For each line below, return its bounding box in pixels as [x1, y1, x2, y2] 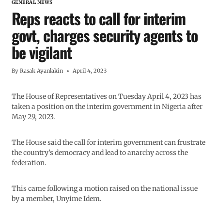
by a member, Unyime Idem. [12, 194, 102, 203]
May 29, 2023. [12, 112, 55, 122]
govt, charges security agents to [12, 24, 198, 47]
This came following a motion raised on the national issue [12, 184, 198, 193]
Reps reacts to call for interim [12, 7, 186, 30]
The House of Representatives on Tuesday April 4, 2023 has [12, 92, 201, 101]
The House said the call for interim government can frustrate [12, 138, 205, 147]
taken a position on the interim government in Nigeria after [12, 102, 202, 111]
